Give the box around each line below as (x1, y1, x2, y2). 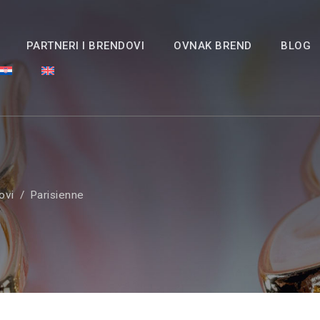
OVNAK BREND (174, 39, 252, 52)
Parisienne (29, 189, 84, 201)
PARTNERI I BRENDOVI (26, 39, 145, 52)
